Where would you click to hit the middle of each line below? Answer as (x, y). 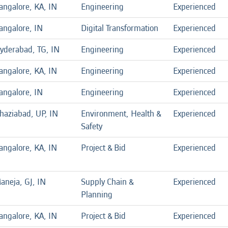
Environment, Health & (121, 113)
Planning (97, 194)
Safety (92, 126)
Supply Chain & (107, 182)
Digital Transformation (120, 28)
